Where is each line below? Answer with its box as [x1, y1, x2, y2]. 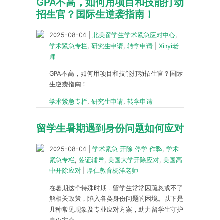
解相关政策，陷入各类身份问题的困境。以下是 [49, 194, 183, 202]
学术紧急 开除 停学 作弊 [92, 145, 162, 153]
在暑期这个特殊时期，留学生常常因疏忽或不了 [49, 184, 183, 192]
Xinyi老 [159, 42, 179, 50]
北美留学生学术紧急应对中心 [92, 31, 175, 39]
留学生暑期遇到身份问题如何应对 [36, 122, 184, 135]
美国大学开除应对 [108, 156, 159, 164]
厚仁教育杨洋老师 [87, 167, 138, 175]
